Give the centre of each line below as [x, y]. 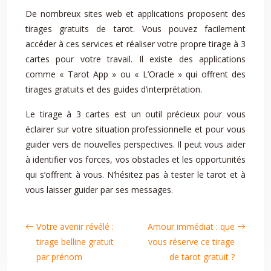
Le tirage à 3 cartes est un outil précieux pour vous [135, 114]
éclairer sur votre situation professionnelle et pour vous [135, 129]
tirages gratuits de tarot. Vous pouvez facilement [135, 29]
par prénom [59, 257]
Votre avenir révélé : [75, 227]
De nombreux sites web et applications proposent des [135, 14]
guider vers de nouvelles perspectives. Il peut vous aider [135, 144]
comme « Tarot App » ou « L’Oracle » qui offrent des [135, 74]
